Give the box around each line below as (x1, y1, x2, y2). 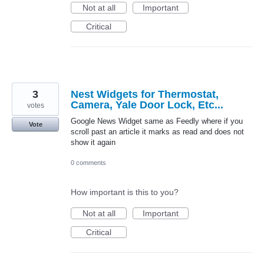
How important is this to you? (71, 187, 179, 197)
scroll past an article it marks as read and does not (71, 127, 244, 137)
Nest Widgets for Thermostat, (71, 88, 219, 101)
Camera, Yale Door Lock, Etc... (71, 99, 223, 111)
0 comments (71, 159, 106, 167)
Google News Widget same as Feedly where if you (71, 117, 243, 126)
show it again (71, 138, 115, 147)
